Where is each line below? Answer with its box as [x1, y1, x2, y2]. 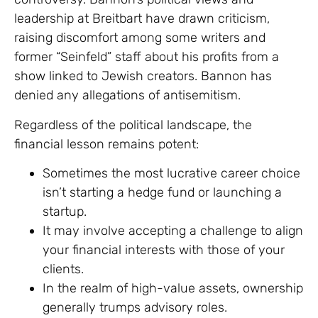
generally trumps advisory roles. [43, 300, 227, 316]
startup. [43, 204, 87, 220]
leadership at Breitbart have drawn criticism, [14, 11, 270, 27]
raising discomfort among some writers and [14, 30, 265, 46]
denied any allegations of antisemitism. [14, 87, 241, 104]
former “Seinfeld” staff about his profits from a [14, 49, 279, 65]
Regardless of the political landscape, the [14, 116, 252, 133]
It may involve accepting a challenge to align [43, 223, 303, 239]
